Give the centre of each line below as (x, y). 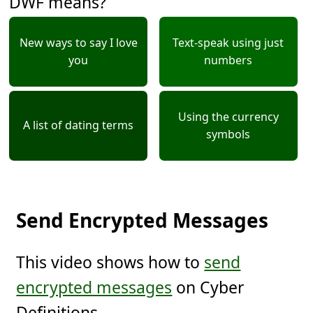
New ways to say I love (78, 42)
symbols (228, 134)
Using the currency (228, 116)
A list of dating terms (79, 125)
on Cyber (209, 287)
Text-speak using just (228, 42)
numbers (228, 60)
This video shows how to (110, 262)
